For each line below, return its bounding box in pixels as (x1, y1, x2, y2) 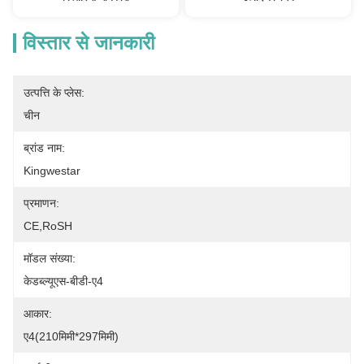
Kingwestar (24, 164, 80, 177)
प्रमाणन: (24, 197, 59, 210)
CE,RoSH (24, 219, 72, 232)
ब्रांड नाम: (24, 141, 65, 154)
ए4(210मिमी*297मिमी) (24, 330, 119, 343)
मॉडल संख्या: (24, 252, 76, 265)
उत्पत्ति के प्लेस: (24, 86, 84, 99)
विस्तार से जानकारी (23, 32, 154, 54)
